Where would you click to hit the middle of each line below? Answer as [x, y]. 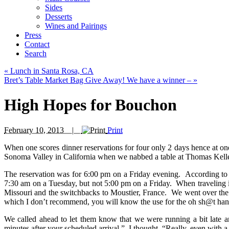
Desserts [59, 17]
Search [36, 53]
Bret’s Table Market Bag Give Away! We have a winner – [99, 80]
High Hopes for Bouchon [90, 105]
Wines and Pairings [76, 26]
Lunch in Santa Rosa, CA [51, 71]
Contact [37, 44]
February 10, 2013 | [43, 130]
